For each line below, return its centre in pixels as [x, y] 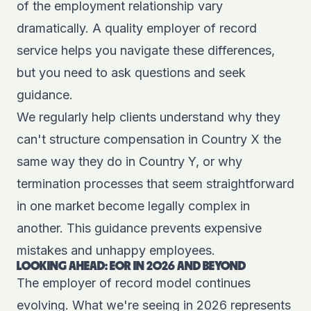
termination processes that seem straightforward [155, 184]
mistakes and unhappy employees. [116, 250]
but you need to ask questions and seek [131, 73]
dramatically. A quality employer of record [137, 28]
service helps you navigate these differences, [146, 50]
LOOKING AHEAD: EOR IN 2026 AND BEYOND [131, 267]
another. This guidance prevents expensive [139, 228]
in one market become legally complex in [133, 206]
